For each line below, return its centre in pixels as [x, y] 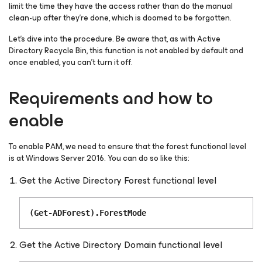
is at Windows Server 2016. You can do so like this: [99, 158]
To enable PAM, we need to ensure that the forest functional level [127, 146]
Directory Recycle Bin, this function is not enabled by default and [126, 51]
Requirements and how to [111, 98]
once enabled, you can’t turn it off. [71, 62]
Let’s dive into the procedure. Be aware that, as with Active [115, 39]
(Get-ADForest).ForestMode [88, 213]
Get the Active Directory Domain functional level [121, 245]
